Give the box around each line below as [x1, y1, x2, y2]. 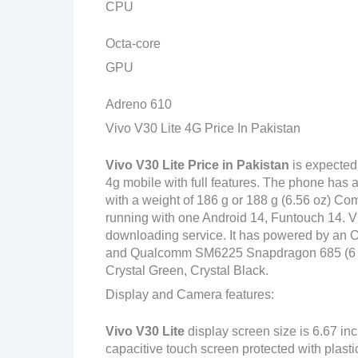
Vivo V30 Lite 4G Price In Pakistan [105, 121, 300, 135]
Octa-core [105, 37, 161, 50]
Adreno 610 [105, 97, 172, 111]
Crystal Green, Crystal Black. [105, 264, 268, 277]
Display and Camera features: [105, 288, 274, 301]
